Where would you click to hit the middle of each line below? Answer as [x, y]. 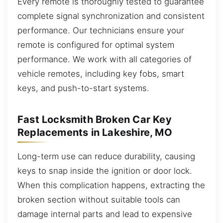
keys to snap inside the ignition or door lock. [105, 170]
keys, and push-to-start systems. [83, 88]
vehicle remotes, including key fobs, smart [101, 73]
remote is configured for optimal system [96, 45]
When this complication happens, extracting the [111, 185]
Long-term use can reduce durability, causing [106, 156]
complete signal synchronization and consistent [111, 16]
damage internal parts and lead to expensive [105, 214]
